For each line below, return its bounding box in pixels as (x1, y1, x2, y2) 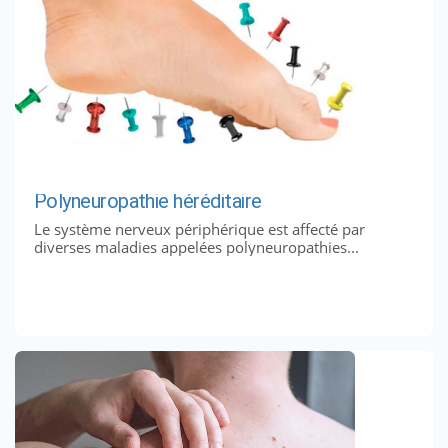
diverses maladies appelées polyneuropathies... (33, 236, 359, 257)
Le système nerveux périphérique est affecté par (33, 218, 365, 239)
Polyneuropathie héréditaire (33, 189, 262, 214)
